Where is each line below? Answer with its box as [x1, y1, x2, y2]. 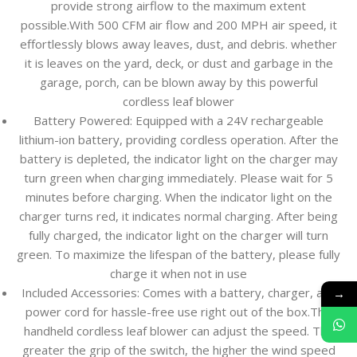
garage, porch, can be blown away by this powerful [39, 74, 318, 91]
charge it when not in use [110, 265, 247, 282]
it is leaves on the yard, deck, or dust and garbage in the [24, 55, 333, 72]
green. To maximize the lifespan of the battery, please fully [17, 246, 340, 263]
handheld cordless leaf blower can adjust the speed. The [23, 323, 334, 339]
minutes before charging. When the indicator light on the [25, 189, 332, 206]
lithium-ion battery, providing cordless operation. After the [18, 131, 339, 148]
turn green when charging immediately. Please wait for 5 [24, 170, 333, 186]
